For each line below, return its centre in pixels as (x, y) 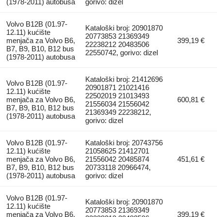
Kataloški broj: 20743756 (124, 142)
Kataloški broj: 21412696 (124, 79)
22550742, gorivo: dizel (122, 52)
